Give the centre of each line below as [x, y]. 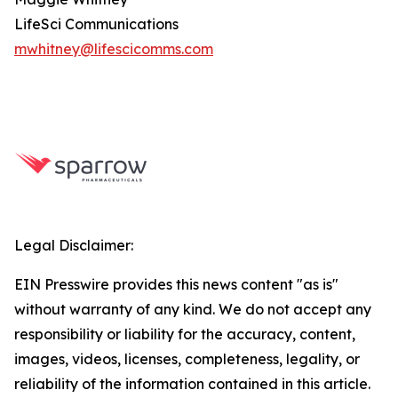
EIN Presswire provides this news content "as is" [176, 284]
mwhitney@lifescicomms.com [114, 49]
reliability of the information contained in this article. [192, 384]
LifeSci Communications [96, 24]
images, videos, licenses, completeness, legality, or [187, 359]
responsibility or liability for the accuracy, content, [185, 334]
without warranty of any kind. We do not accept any [193, 309]
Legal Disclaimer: [74, 245]
